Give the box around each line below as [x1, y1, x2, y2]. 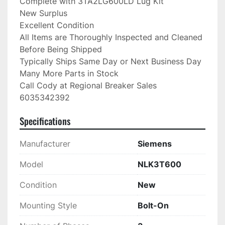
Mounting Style [20, 200, 77, 211]
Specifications [20, 114, 70, 128]
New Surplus [20, 8, 67, 19]
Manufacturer [20, 139, 70, 149]
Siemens [138, 139, 172, 149]
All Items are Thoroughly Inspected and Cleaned [20, 32, 202, 43]
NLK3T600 [138, 159, 181, 170]
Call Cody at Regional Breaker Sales [20, 80, 157, 91]
